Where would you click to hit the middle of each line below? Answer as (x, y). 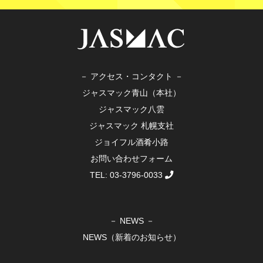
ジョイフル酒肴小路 (131, 142)
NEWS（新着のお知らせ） (131, 237)
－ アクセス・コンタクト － (131, 77)
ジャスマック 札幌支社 (131, 126)
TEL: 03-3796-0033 (127, 175)
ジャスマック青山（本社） (131, 93)
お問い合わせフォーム (131, 159)
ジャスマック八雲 (131, 109)
